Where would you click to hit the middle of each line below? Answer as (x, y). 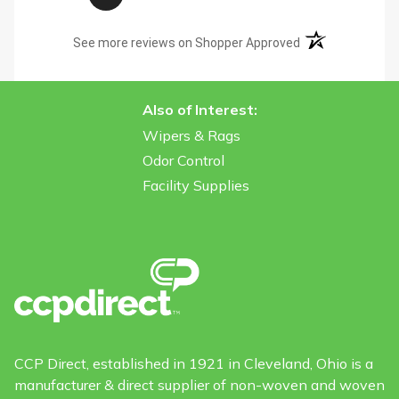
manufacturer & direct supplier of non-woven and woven (199, 385)
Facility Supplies (195, 185)
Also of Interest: (199, 110)
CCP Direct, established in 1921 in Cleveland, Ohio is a (194, 364)
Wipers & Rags (191, 135)
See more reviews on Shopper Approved (187, 43)
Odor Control (183, 160)
